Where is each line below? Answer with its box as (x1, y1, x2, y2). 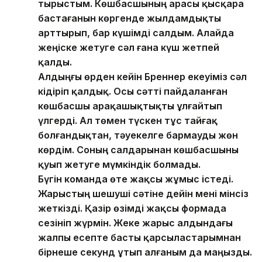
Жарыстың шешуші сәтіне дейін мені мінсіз (38, 188, 249, 200)
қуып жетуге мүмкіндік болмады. (38, 158, 201, 171)
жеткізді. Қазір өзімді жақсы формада (38, 202, 226, 215)
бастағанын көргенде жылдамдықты (38, 12, 221, 25)
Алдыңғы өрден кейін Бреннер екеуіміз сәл (38, 71, 247, 83)
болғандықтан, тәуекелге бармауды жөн (38, 129, 238, 142)
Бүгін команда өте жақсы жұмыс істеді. (38, 173, 233, 185)
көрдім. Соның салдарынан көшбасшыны (38, 144, 239, 156)
